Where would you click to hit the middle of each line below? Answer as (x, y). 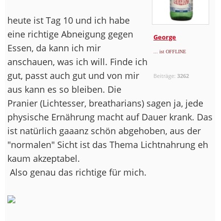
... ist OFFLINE (170, 52)
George (165, 37)
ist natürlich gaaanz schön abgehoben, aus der (104, 130)
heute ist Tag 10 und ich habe (69, 20)
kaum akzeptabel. (44, 158)
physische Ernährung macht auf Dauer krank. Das (110, 117)
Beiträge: (166, 76)
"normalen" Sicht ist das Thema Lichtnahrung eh (108, 144)
